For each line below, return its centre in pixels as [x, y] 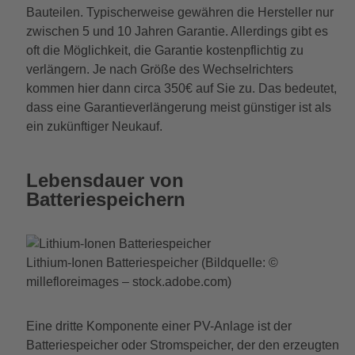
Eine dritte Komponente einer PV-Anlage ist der [158, 326]
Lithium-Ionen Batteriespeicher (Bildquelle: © [152, 262]
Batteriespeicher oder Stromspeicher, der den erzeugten [182, 345]
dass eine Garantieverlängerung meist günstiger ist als [178, 107]
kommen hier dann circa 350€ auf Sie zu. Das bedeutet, [181, 88]
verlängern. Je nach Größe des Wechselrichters [159, 69]
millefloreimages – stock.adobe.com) [128, 281]
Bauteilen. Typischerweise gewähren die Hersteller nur [179, 12]
